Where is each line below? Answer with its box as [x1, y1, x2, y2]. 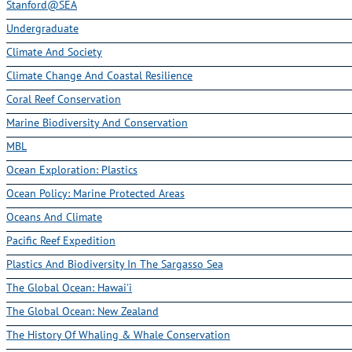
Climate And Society [6, 45, 102, 58]
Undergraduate [6, 21, 79, 35]
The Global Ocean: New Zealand [6, 304, 159, 317]
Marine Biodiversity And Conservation [6, 115, 188, 129]
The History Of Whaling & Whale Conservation [6, 328, 230, 341]
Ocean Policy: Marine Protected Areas [6, 186, 185, 200]
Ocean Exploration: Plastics [6, 163, 137, 176]
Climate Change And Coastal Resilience [6, 68, 192, 82]
